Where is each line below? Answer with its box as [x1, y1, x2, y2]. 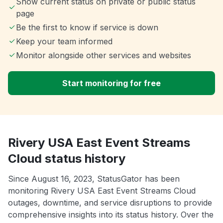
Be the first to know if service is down [16, 22, 158, 33]
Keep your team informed [16, 36, 112, 47]
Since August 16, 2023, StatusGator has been [8, 174, 180, 184]
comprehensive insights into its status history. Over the [8, 210, 214, 220]
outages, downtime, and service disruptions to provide [8, 198, 212, 208]
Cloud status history [8, 151, 125, 166]
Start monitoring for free [62, 78, 161, 89]
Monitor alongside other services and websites [16, 50, 191, 61]
